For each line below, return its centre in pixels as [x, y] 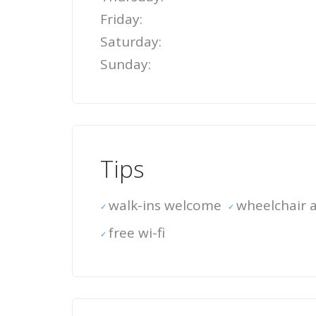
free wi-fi [137, 233]
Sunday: [126, 64]
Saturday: [131, 42]
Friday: [121, 19]
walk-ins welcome [165, 205]
